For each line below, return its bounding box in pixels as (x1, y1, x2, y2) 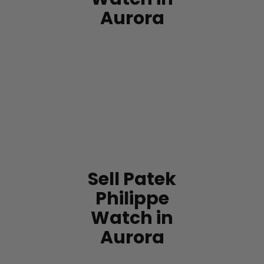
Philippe (95, 186, 169, 211)
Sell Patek (88, 166, 176, 192)
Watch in (91, 205, 173, 230)
